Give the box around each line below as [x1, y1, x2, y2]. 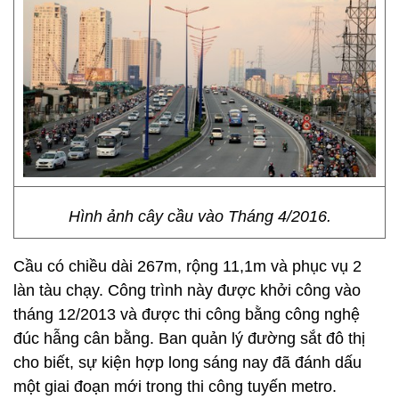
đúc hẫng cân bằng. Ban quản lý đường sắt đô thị [13, 330, 365, 347]
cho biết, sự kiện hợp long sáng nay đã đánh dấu [13, 354, 362, 371]
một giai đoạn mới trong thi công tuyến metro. [13, 378, 337, 395]
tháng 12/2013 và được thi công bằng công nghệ [13, 305, 360, 323]
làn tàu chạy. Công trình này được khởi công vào [13, 281, 361, 299]
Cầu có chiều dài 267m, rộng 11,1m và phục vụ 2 [13, 257, 362, 275]
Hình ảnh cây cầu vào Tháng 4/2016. [68, 208, 331, 225]
